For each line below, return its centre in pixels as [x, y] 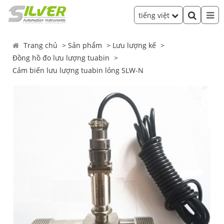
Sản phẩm [85, 45]
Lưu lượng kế [134, 45]
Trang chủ [41, 45]
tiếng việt [155, 15]
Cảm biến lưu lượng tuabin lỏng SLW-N [78, 70]
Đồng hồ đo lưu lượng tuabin [61, 58]
